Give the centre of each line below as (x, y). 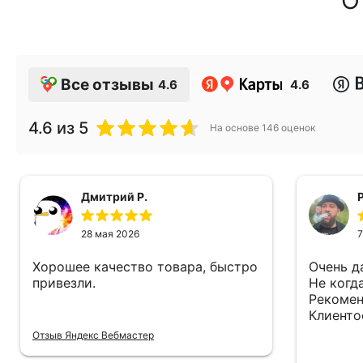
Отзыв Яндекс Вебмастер (93, 335)
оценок (297, 127)
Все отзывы (107, 84)
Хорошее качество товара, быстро (145, 266)
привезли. (64, 282)
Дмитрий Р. (114, 196)
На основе (236, 127)
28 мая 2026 (110, 233)
